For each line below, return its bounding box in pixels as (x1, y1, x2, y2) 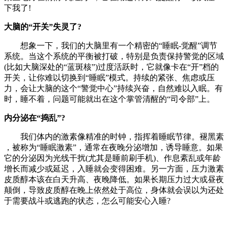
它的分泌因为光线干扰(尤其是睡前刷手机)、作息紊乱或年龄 (4, 153, 221, 162)
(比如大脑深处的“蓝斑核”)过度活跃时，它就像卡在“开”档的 (4, 62, 219, 71)
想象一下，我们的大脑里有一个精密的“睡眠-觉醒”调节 (4, 41, 217, 50)
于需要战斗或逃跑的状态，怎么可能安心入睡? (4, 196, 170, 205)
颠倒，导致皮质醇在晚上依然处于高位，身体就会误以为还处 (4, 185, 224, 194)
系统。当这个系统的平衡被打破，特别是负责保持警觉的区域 (4, 51, 224, 61)
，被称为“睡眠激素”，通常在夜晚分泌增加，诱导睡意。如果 (4, 142, 223, 152)
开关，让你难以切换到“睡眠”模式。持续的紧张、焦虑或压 (4, 73, 215, 82)
